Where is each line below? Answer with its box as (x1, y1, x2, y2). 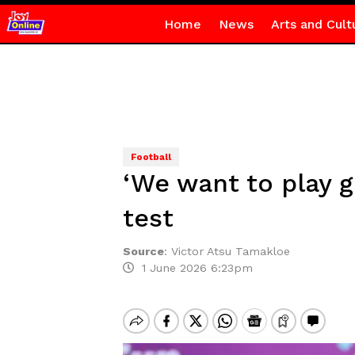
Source (122, 245, 164, 258)
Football (130, 151, 171, 162)
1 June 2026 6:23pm (133, 261, 253, 274)
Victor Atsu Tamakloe (170, 245, 290, 258)
